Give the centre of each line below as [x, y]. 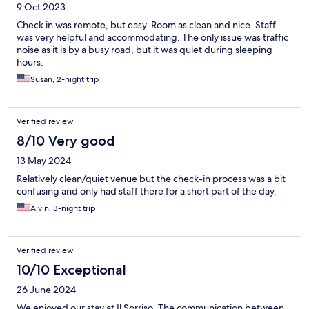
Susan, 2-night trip [65, 80]
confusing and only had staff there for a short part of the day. [147, 191]
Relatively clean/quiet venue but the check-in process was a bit [151, 179]
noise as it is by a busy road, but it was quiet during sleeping [144, 50]
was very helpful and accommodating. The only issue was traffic [152, 38]
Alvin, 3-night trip [63, 209]
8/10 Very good [66, 141]
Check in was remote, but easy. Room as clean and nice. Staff [146, 25]
